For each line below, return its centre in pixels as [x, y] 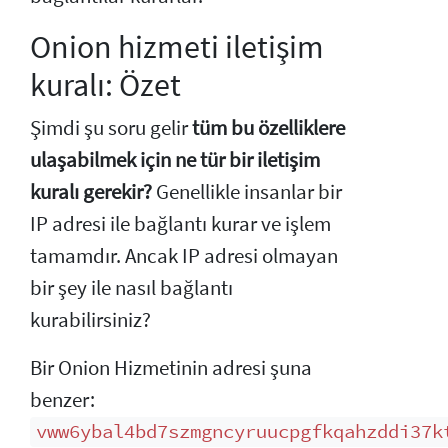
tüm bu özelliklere [268, 127]
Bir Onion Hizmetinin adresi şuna [171, 367]
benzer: [62, 399]
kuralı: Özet [105, 84]
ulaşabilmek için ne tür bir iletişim [175, 159]
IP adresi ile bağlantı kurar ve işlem [180, 223]
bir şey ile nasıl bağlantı [131, 287]
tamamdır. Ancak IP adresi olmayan [184, 255]
